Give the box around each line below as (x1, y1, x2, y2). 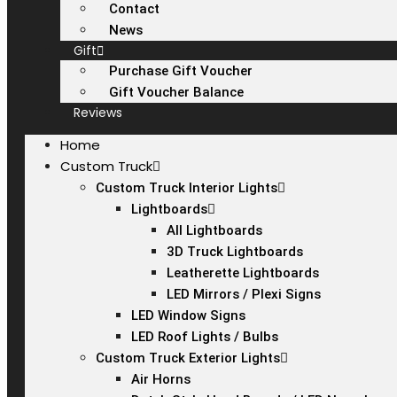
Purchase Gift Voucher (109, 63, 253, 79)
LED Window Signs (131, 307, 245, 323)
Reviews (74, 104, 122, 121)
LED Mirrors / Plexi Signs (167, 286, 321, 302)
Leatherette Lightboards (167, 265, 319, 281)
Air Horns (131, 371, 191, 387)
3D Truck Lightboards (167, 244, 303, 260)
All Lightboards (167, 222, 262, 238)
